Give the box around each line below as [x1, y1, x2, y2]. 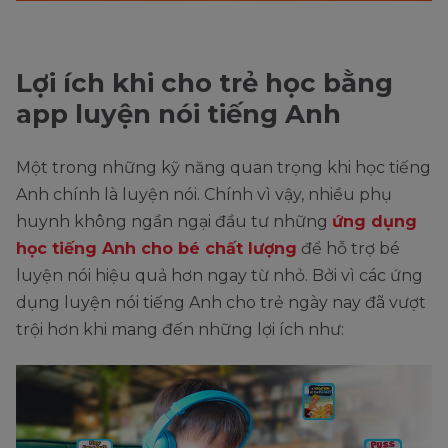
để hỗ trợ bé [297, 239, 400, 259]
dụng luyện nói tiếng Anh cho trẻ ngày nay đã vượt [16, 293, 426, 313]
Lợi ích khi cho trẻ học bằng [16, 67, 393, 100]
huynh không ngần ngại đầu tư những [16, 212, 332, 232]
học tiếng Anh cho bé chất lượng [16, 239, 297, 259]
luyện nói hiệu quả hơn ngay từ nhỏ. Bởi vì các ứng [16, 266, 423, 286]
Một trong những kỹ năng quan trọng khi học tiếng [16, 158, 431, 178]
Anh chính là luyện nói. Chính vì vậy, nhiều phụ [16, 185, 392, 205]
